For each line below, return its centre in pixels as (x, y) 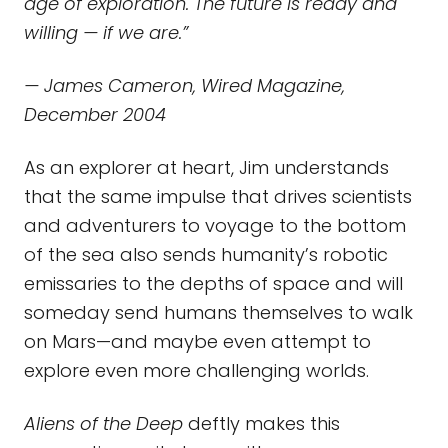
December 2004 (95, 114)
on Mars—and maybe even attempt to (197, 341)
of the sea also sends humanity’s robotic (206, 254)
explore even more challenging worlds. (196, 370)
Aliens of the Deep (103, 423)
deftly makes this (261, 423)
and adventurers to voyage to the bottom (215, 225)
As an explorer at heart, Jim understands (206, 167)
